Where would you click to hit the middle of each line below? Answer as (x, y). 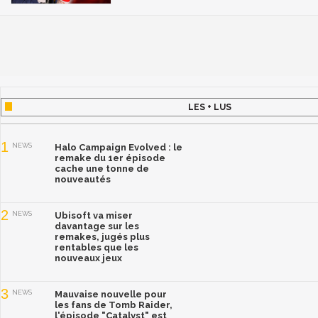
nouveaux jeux (88, 258)
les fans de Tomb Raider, (114, 305)
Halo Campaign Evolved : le (119, 148)
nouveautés (83, 180)
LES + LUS (209, 108)
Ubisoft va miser (94, 216)
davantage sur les (97, 226)
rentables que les (97, 248)
